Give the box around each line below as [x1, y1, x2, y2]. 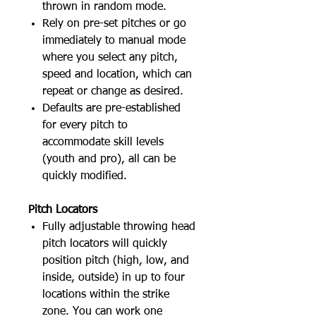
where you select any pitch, [42, 52, 178, 63]
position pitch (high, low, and [42, 255, 189, 267]
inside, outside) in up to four [42, 272, 185, 284]
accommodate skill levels [42, 137, 164, 148]
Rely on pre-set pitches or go [42, 18, 186, 30]
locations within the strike [42, 289, 169, 300]
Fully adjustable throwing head [42, 221, 195, 233]
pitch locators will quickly [42, 238, 167, 250]
